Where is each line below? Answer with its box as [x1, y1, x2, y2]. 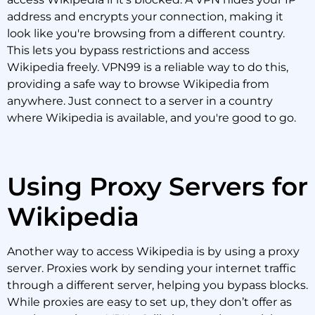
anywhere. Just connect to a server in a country [7, 94, 273, 108]
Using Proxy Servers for [7, 171, 308, 202]
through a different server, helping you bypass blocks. [7, 278, 308, 292]
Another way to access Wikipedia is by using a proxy [7, 245, 300, 258]
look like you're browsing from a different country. [7, 27, 285, 40]
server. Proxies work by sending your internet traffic [7, 262, 296, 275]
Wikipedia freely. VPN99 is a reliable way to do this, [7, 60, 288, 74]
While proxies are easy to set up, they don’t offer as [7, 295, 292, 309]
